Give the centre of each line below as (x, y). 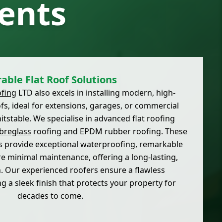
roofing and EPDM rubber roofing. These (109, 132)
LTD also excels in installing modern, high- (96, 93)
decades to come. (50, 196)
